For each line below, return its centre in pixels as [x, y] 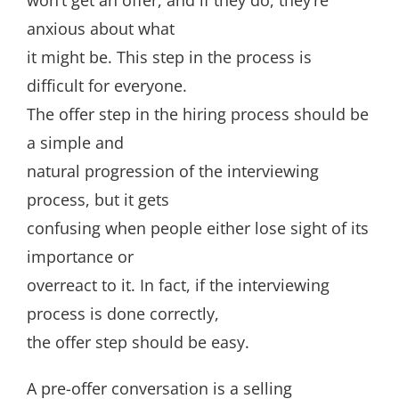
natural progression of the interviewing [173, 171]
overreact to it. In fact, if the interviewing [178, 285]
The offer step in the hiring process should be [198, 114]
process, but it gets [98, 199]
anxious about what [101, 28]
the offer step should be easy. [138, 342]
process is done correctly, [123, 313]
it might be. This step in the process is [169, 57]
